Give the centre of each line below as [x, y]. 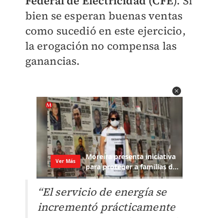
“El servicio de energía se [102, 192]
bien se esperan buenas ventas [104, 16]
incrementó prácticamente [106, 207]
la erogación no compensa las [101, 46]
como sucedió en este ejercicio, [105, 31]
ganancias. [53, 61]
